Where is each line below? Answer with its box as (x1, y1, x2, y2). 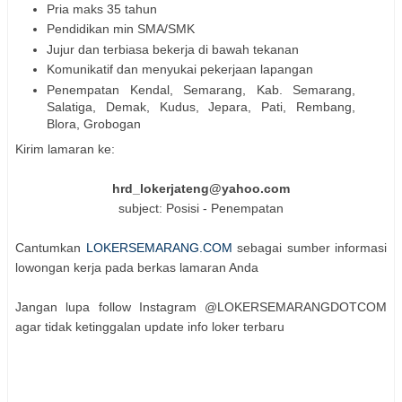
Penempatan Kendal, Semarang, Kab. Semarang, (47, 82, 355, 97)
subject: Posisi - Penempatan (118, 200, 284, 215)
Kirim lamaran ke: (15, 141, 115, 156)
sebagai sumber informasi (232, 240, 387, 255)
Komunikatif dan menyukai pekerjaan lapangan (47, 62, 313, 77)
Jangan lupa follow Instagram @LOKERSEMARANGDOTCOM (15, 299, 387, 314)
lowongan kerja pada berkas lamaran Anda (15, 259, 258, 275)
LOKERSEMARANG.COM (85, 240, 232, 255)
